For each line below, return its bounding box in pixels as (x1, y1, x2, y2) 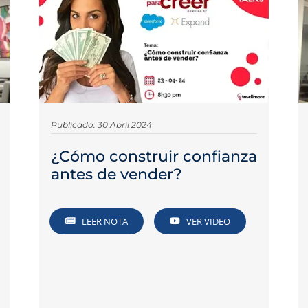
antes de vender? (50, 165, 182, 184)
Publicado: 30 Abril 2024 (50, 120, 152, 131)
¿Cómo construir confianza (50, 147, 257, 166)
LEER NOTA (82, 214, 129, 228)
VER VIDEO (186, 214, 231, 228)
